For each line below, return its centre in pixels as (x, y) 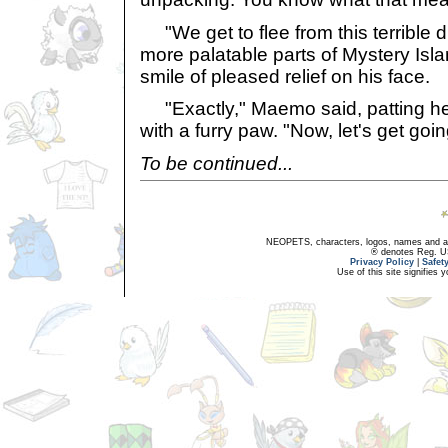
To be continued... (216, 163)
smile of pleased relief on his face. (285, 76)
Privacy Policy (382, 261)
